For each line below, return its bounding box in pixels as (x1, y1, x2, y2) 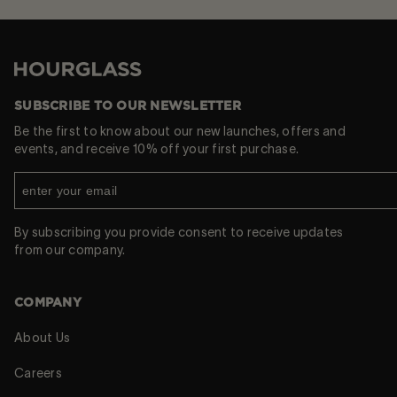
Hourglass (14, 56, 113, 81)
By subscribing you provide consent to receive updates (14, 225, 344, 240)
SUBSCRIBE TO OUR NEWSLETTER (14, 100, 241, 113)
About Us (14, 331, 70, 346)
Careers (14, 366, 62, 381)
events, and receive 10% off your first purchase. (14, 142, 302, 157)
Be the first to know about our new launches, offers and (14, 124, 346, 139)
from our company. (14, 243, 126, 258)
